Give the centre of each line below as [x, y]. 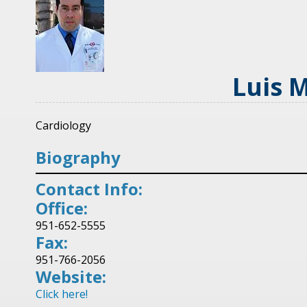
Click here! [62, 294]
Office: [62, 208]
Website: [71, 277]
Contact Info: [89, 189]
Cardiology [63, 125]
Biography [78, 157]
